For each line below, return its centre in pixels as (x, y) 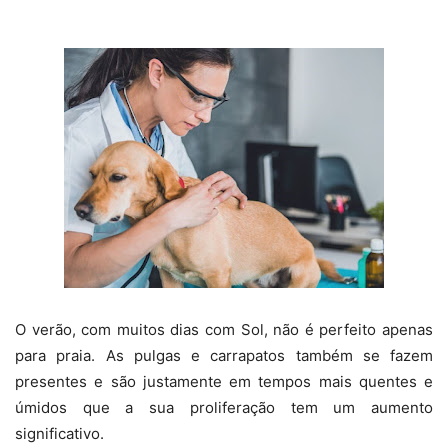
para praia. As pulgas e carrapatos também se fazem (224, 356)
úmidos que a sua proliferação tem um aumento (224, 408)
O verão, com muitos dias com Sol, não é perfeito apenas (224, 330)
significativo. (59, 434)
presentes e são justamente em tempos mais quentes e (224, 382)
